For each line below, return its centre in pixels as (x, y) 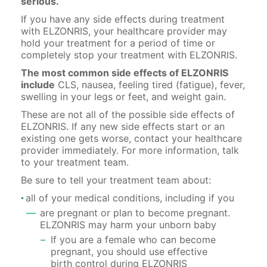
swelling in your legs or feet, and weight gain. (123, 96)
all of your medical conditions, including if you (130, 198)
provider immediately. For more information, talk (130, 150)
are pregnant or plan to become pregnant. (135, 212)
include (38, 84)
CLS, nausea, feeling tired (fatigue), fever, (150, 84)
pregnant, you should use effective (129, 251)
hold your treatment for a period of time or (118, 43)
